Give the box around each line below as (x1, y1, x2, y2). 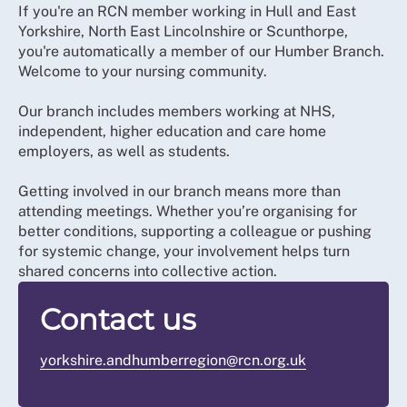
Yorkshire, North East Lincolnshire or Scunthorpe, (18, 22, 348, 40)
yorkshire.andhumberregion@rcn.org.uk (40, 351, 306, 369)
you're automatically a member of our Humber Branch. (18, 42, 384, 60)
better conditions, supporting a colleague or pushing (18, 222, 372, 240)
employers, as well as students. (18, 142, 230, 160)
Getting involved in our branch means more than (18, 182, 341, 200)
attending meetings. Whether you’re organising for (18, 202, 357, 220)
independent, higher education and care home (18, 122, 326, 140)
